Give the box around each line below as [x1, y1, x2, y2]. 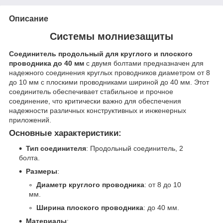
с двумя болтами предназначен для [86, 59, 204, 68]
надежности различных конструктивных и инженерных [9, 107, 186, 115]
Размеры [26, 167, 57, 176]
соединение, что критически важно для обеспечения [9, 97, 181, 106]
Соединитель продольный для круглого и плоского [9, 50, 193, 58]
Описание [9, 14, 48, 23]
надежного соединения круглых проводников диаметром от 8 [9, 69, 210, 77]
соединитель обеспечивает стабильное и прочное [9, 88, 173, 96]
